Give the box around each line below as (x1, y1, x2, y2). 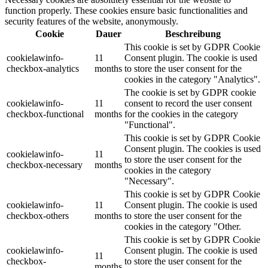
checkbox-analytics (7, 63, 79, 74)
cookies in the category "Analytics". (124, 74, 260, 84)
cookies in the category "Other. (124, 221, 241, 232)
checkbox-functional (7, 108, 84, 119)
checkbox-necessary (7, 159, 83, 170)
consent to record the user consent (124, 98, 252, 108)
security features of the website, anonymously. (5, 16, 178, 26)
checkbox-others (7, 210, 69, 221)
